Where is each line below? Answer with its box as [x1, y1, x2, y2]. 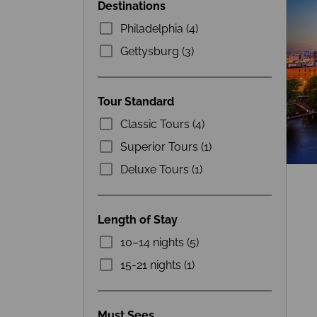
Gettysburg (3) [120, 44, 194, 58]
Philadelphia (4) [120, 21, 198, 35]
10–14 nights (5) [120, 235, 199, 249]
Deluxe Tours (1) [120, 162, 202, 176]
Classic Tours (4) [120, 117, 204, 131]
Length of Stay [98, 213, 178, 226]
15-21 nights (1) [120, 258, 195, 272]
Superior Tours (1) [120, 139, 212, 154]
